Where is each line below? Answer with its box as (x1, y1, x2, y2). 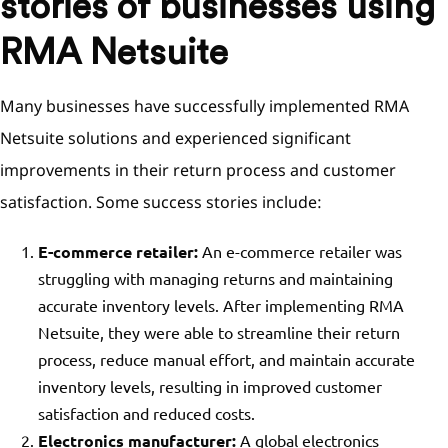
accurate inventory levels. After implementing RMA (37, 295, 404, 315)
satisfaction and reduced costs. (37, 403, 255, 423)
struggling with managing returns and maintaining (37, 268, 393, 288)
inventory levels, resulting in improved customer (37, 376, 382, 396)
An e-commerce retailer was (197, 241, 402, 261)
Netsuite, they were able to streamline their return (37, 322, 400, 342)
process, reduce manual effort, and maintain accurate (37, 349, 415, 369)
